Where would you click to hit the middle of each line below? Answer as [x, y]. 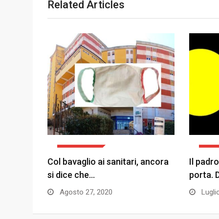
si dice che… [71, 175]
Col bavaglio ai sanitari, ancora [108, 162]
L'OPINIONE [79, 151]
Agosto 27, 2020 [85, 192]
